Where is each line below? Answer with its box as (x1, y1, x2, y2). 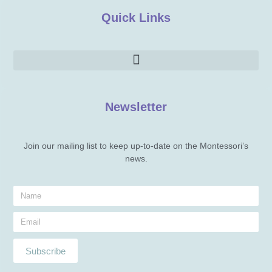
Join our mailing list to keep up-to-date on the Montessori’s (24, 140, 248, 151)
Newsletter (105, 100, 167, 114)
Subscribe (25, 245, 66, 256)
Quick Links (101, 10, 171, 24)
